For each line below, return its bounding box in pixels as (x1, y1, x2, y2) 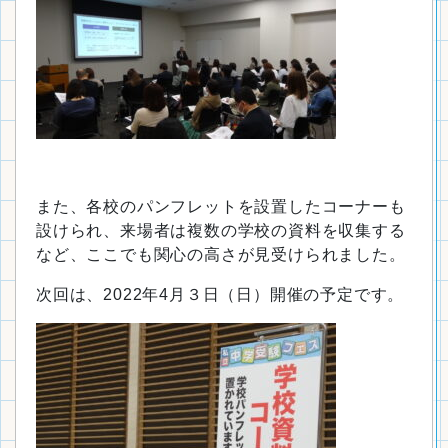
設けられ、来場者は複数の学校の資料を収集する (36, 222, 406, 239)
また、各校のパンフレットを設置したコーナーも (36, 198, 406, 215)
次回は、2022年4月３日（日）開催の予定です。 (36, 286, 405, 303)
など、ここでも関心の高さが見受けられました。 (36, 246, 406, 263)
